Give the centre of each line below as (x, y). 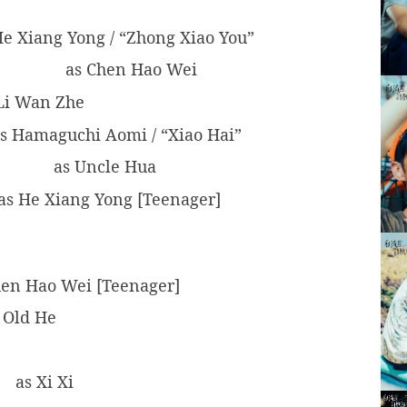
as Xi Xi (42, 382)
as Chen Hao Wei (129, 69)
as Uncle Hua (103, 167)
